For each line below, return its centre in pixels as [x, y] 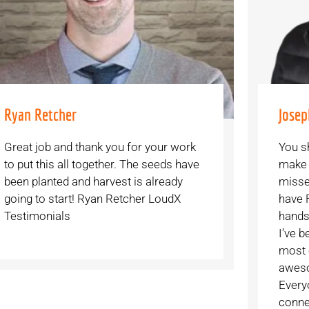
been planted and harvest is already [93, 182]
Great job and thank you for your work [100, 147]
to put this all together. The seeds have [101, 165]
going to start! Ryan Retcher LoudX [92, 199]
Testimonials [37, 216]
